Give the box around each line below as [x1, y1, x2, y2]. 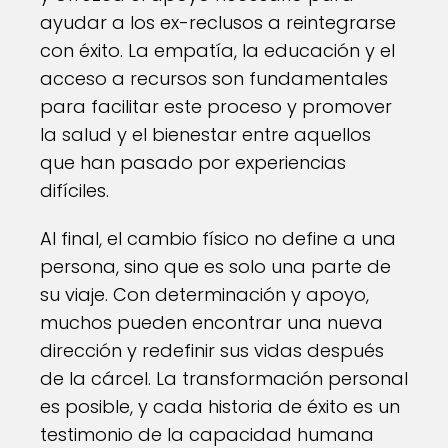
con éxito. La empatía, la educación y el [40, 37, 395, 63]
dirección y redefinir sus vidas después [40, 337, 384, 363]
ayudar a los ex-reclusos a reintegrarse [40, 9, 396, 35]
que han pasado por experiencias [40, 149, 346, 175]
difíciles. [40, 177, 109, 203]
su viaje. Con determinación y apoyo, [40, 281, 369, 307]
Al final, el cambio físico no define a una [40, 225, 396, 251]
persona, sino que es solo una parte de [40, 253, 391, 279]
